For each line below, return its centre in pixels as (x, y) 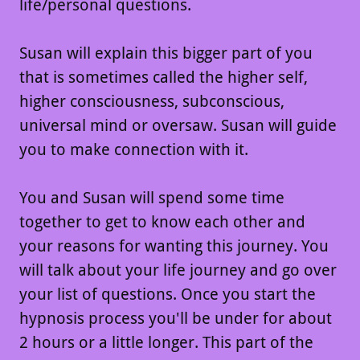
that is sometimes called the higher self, (164, 77)
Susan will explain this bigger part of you (166, 53)
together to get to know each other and (162, 222)
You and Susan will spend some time (152, 198)
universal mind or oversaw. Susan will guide (178, 125)
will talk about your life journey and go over (178, 270)
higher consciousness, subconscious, (152, 101)
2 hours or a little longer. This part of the (166, 342)
